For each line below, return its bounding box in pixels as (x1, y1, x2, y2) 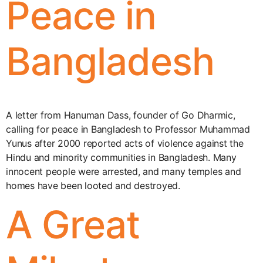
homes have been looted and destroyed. (6, 180, 180, 191)
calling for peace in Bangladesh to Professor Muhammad (6, 123, 250, 135)
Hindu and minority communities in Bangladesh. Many (6, 151, 237, 163)
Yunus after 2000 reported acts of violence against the (6, 137, 244, 149)
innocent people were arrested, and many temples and (6, 166, 241, 177)
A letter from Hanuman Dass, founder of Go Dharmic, (6, 109, 235, 121)
